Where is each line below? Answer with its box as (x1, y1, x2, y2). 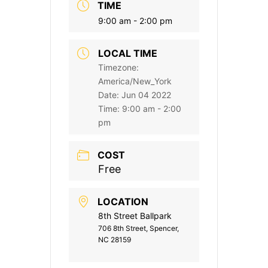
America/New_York (98, 76, 172, 87)
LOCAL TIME (98, 47, 157, 60)
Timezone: (98, 62, 139, 73)
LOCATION (98, 196, 148, 208)
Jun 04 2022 (121, 90, 171, 100)
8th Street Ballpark (98, 211, 172, 221)
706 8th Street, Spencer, (98, 224, 179, 233)
